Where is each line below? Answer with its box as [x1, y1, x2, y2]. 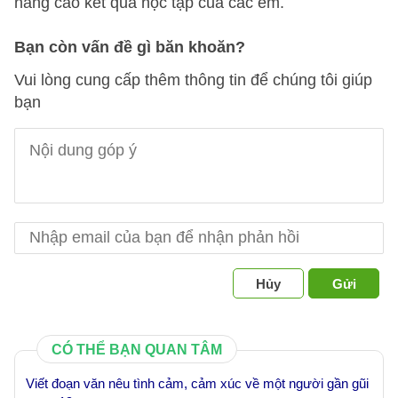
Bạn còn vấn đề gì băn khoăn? [14, 38, 245, 56]
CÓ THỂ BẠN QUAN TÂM [52, 342, 222, 357]
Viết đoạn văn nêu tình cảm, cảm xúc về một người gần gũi [26, 376, 369, 391]
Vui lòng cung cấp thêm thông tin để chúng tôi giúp [14, 71, 372, 89]
